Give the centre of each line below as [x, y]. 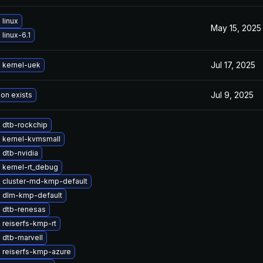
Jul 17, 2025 [233, 65]
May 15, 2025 [236, 28]
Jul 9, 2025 [232, 95]
